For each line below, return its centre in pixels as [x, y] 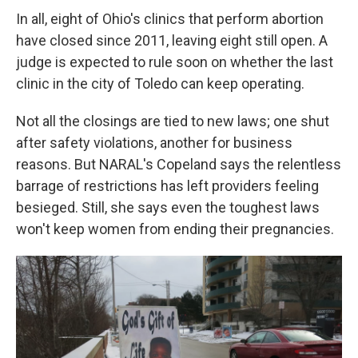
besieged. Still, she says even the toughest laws [168, 208]
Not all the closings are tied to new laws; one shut [173, 121]
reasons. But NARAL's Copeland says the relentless [179, 165]
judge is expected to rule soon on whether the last [175, 62]
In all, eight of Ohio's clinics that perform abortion [170, 19]
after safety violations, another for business [154, 143]
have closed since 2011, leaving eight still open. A [172, 41]
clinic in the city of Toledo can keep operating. [160, 84]
